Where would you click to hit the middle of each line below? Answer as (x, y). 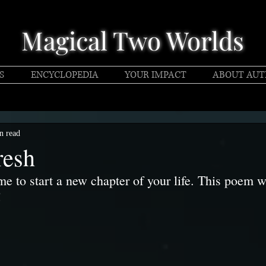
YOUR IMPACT (156, 75)
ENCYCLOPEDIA (64, 75)
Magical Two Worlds (132, 40)
